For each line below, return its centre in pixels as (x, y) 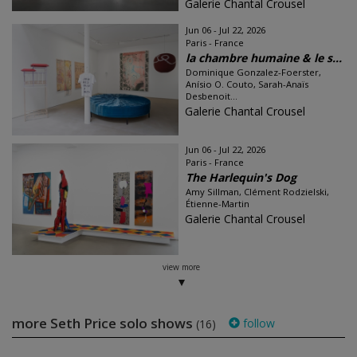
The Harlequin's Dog (241, 178)
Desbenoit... (212, 96)
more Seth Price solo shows (104, 324)
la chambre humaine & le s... (264, 58)
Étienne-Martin (218, 204)
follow (257, 324)
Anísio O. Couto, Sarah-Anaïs (247, 84)
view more (181, 267)
